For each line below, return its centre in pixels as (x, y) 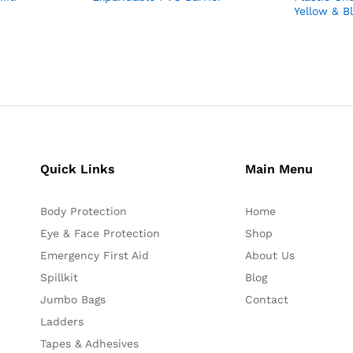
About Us (269, 255)
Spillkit (59, 277)
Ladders (62, 321)
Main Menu (279, 169)
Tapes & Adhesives (90, 343)
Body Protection (84, 211)
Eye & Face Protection (100, 233)
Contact (266, 299)
